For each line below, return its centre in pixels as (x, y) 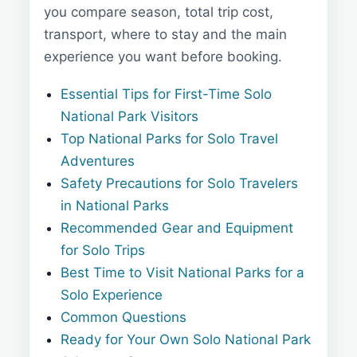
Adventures (98, 161)
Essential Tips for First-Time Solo (167, 94)
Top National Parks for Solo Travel (170, 139)
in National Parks (115, 206)
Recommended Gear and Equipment (177, 228)
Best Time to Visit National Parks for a (183, 273)
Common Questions (124, 318)
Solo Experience (112, 295)
